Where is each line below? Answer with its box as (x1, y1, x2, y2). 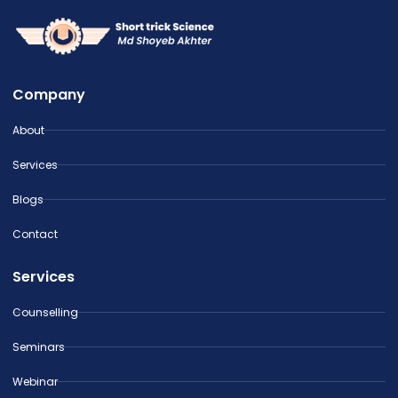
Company (12, 84, 85, 105)
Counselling (12, 304, 78, 320)
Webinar (12, 373, 58, 389)
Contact (12, 226, 58, 242)
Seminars (12, 338, 65, 354)
